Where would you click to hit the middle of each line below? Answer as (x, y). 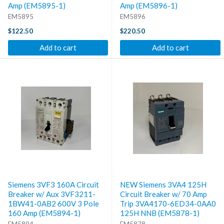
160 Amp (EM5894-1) (44, 213)
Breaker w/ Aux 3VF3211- (52, 194)
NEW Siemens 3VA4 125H (163, 184)
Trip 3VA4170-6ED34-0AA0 (168, 203)
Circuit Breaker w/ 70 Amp (163, 194)
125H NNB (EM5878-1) (160, 213)
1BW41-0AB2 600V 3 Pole (53, 203)
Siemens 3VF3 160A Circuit (53, 184)
